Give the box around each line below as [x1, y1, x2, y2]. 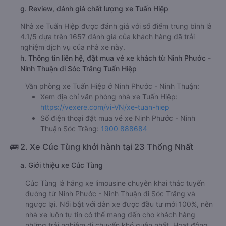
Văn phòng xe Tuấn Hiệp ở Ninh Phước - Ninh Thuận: [25, 81, 199, 90]
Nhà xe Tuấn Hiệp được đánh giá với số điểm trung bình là [20, 21, 212, 30]
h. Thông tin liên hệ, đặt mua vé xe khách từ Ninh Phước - [20, 53, 211, 62]
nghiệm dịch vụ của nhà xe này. [20, 42, 125, 51]
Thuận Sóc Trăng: [40, 124, 101, 133]
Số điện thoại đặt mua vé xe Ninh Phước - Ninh [40, 113, 195, 122]
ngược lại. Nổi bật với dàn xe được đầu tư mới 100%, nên [25, 199, 213, 208]
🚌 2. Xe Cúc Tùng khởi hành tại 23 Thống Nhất [10, 141, 193, 152]
